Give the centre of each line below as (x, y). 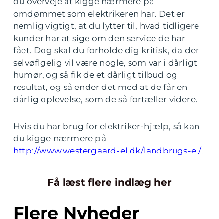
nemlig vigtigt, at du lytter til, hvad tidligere (106, 26)
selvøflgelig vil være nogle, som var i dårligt (105, 63)
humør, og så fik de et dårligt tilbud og (96, 75)
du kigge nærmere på (60, 138)
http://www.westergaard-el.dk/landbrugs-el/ (108, 151)
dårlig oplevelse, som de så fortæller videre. (106, 99)
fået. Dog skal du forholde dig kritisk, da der (106, 50)
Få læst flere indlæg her (109, 182)
